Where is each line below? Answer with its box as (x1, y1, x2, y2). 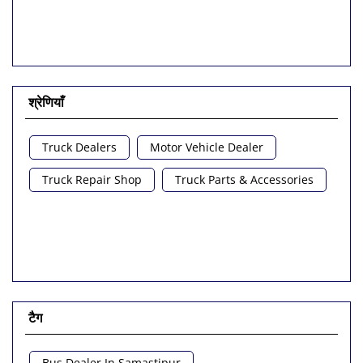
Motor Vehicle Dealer (150, 212, 263, 228)
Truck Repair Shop (42, 245, 142, 261)
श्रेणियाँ (28, 166, 64, 185)
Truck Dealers (42, 212, 117, 228)
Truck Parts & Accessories (175, 245, 314, 261)
